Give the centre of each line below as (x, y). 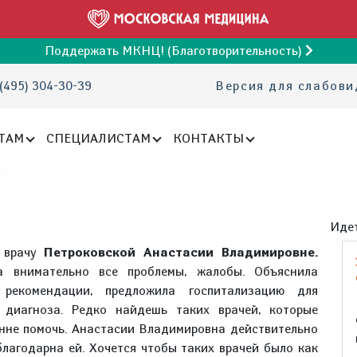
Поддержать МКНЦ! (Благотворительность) (175, 51)
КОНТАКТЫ (209, 138)
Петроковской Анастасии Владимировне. (181, 252)
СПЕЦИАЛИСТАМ (99, 138)
